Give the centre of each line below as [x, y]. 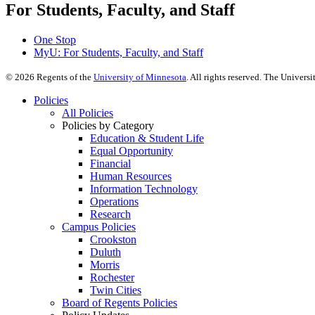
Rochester [112, 277]
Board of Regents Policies [120, 302]
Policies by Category [108, 125]
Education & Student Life [147, 138]
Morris [105, 264]
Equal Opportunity [131, 150]
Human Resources [131, 176]
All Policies [88, 112]
